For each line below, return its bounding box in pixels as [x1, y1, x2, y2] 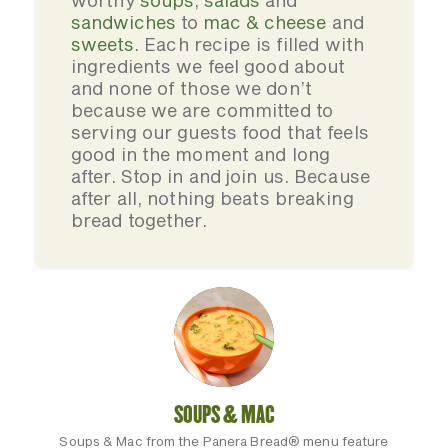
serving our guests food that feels [71, 121, 369, 143]
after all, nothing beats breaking [71, 187, 354, 209]
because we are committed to [71, 99, 333, 121]
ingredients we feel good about [71, 55, 346, 77]
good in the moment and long [71, 143, 330, 165]
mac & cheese [203, 11, 327, 33]
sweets [71, 33, 134, 55]
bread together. [71, 209, 207, 231]
